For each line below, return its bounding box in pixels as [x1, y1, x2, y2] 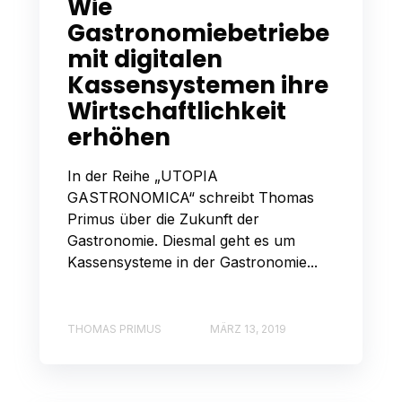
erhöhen [67, 121, 170, 154]
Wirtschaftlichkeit [67, 95, 286, 128]
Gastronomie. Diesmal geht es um [67, 232, 295, 250]
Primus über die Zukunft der [67, 210, 259, 229]
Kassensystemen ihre [67, 69, 328, 102]
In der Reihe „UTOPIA [67, 167, 218, 186]
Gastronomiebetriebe [67, 17, 329, 50]
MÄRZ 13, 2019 [210, 321, 286, 336]
